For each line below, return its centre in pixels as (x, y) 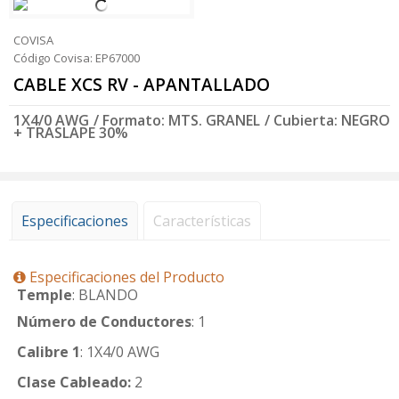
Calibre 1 (49, 352)
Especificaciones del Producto (125, 277)
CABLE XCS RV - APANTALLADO (142, 85)
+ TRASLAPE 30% (71, 133)
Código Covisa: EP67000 (77, 58)
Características (202, 221)
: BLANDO (105, 295)
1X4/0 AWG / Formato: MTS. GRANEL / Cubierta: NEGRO (202, 120)
